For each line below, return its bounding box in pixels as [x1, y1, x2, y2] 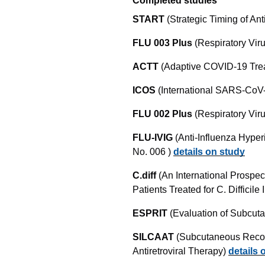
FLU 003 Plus [132, 38, 195, 48]
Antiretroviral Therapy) [132, 246, 226, 256]
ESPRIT [132, 208, 170, 218]
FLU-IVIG [132, 132, 175, 143]
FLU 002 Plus [132, 109, 195, 119]
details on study [173, 147, 245, 157]
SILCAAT [132, 232, 176, 242]
